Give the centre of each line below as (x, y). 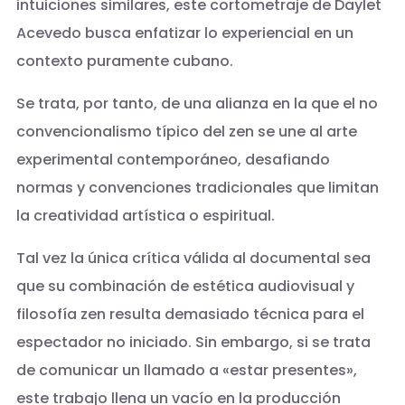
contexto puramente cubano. (124, 61)
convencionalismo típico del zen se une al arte (186, 132)
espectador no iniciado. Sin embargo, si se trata (193, 343)
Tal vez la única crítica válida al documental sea (193, 259)
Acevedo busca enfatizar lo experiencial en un (184, 33)
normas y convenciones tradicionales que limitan (197, 188)
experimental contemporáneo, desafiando (173, 160)
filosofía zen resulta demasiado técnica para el (190, 315)
